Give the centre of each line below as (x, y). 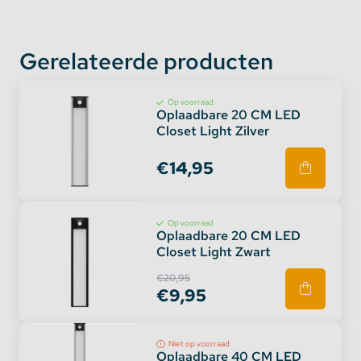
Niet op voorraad (199, 344)
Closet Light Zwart (214, 252)
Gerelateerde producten (146, 61)
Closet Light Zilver (213, 131)
